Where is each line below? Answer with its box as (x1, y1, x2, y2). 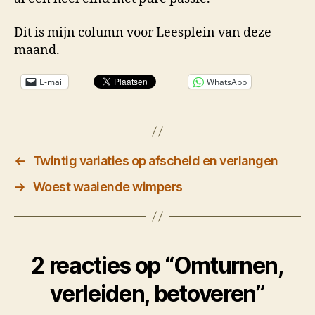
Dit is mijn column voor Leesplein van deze (14, 24, 271, 41)
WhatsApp (207, 75, 247, 88)
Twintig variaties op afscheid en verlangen (32, 153, 278, 169)
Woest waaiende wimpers (32, 179, 183, 195)
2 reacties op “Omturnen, (31, 252, 284, 280)
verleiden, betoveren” (50, 280, 265, 308)
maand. (14, 41, 60, 58)
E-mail (39, 75, 64, 88)
